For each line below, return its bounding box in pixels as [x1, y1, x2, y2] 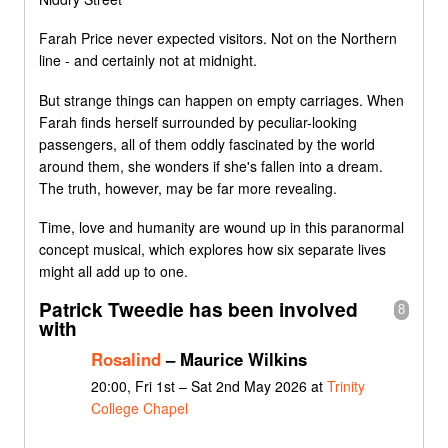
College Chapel [90, 398, 188, 419]
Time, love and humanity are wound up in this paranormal [39, 217, 404, 238]
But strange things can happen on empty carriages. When [39, 89, 404, 110]
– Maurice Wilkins [160, 346, 307, 371]
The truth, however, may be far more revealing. [39, 177, 337, 198]
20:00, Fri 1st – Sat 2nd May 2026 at [90, 376, 327, 397]
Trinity [326, 376, 365, 397]
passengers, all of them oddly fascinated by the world [39, 133, 375, 154]
